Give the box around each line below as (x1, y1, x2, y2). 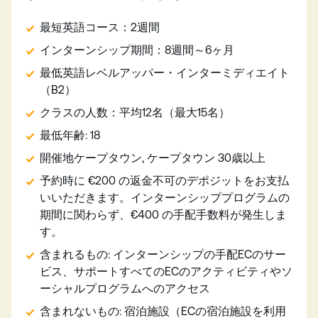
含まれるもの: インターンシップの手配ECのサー (40, 247, 286, 261)
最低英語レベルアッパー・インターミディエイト (40, 65, 290, 79)
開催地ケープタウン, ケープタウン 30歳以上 (40, 150, 268, 165)
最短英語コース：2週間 (40, 20, 163, 34)
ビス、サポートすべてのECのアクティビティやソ (40, 264, 292, 278)
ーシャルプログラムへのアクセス (40, 281, 210, 295)
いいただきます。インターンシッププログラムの (40, 190, 290, 204)
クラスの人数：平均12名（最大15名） (40, 105, 233, 119)
